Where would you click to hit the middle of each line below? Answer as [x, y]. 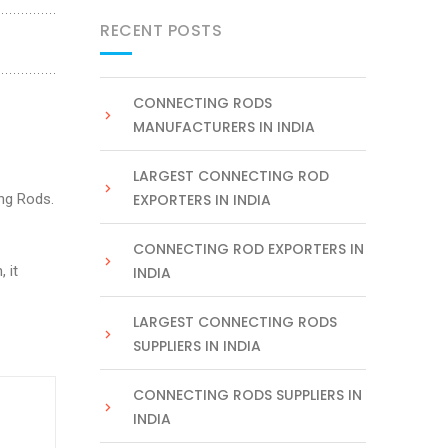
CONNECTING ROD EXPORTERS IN [248, 249]
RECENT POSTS [161, 30]
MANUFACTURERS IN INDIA [224, 127]
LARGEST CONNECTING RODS [235, 322]
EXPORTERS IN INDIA [202, 200]
